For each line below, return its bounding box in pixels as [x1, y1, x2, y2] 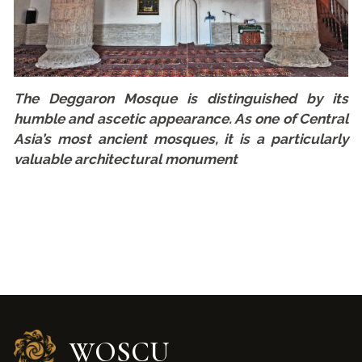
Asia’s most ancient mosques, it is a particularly [14, 131, 348, 148]
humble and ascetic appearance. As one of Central [14, 111, 348, 128]
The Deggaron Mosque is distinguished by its [14, 90, 348, 107]
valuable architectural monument [14, 151, 238, 168]
